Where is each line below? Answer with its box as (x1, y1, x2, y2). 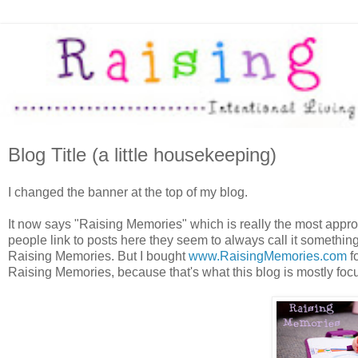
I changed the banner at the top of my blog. (8, 185, 248, 200)
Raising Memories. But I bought (8, 249, 189, 264)
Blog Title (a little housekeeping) (8, 143, 276, 165)
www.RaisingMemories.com (189, 249, 347, 264)
